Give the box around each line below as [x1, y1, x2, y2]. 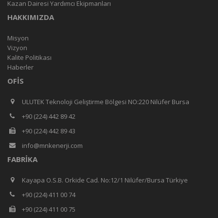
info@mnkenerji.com [22, 141, 83, 150]
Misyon [7, 34, 29, 43]
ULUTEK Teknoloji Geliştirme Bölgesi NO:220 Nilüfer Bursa [22, 97, 189, 107]
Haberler [7, 63, 34, 72]
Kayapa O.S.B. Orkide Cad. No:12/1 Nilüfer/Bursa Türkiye [22, 176, 188, 185]
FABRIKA [7, 154, 37, 164]
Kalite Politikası [7, 53, 52, 62]
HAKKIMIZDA [7, 12, 54, 22]
